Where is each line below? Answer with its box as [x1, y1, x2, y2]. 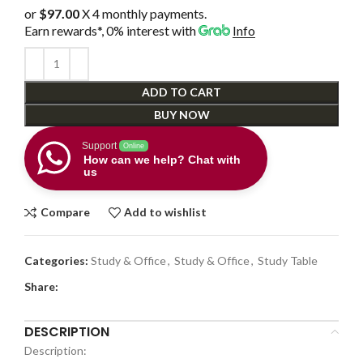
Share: [24, 279, 58, 293]
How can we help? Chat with [83, 152, 241, 166]
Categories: [24, 253, 88, 267]
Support [82, 139, 117, 152]
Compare [40, 205, 90, 220]
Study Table [258, 253, 318, 267]
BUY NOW [153, 107, 210, 122]
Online [123, 141, 144, 150]
